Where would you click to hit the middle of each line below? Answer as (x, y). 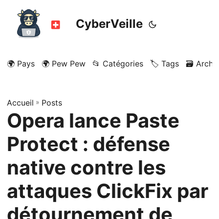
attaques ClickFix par (108, 191)
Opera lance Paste (93, 120)
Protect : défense (88, 144)
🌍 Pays (21, 64)
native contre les (86, 167)
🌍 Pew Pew (64, 64)
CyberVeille (109, 23)
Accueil (20, 103)
